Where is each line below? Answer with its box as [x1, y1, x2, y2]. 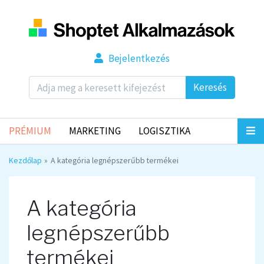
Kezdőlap [9, 154, 42, 166]
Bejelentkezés [108, 52, 170, 65]
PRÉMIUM [9, 124, 51, 137]
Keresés [193, 81, 227, 94]
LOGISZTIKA [138, 124, 190, 137]
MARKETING [68, 124, 121, 137]
